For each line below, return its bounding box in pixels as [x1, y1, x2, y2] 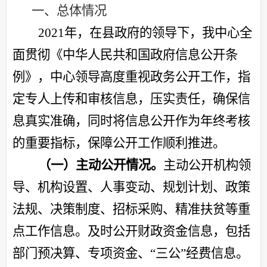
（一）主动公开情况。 [38, 158, 163, 173]
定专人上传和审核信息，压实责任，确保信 [13, 92, 250, 107]
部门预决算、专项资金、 [13, 246, 150, 261]
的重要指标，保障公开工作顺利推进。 [13, 136, 225, 151]
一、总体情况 [32, 4, 107, 18]
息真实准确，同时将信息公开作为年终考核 [13, 114, 250, 129]
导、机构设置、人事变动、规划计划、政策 [13, 180, 250, 195]
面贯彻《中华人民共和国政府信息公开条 [13, 48, 238, 63]
